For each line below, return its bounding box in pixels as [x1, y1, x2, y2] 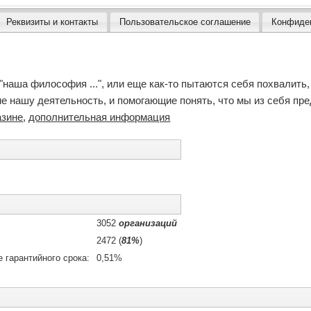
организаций [119, 217, 178, 228]
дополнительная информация [28, 110, 171, 123]
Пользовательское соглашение [119, 16, 251, 27]
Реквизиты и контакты [6, 16, 99, 27]
